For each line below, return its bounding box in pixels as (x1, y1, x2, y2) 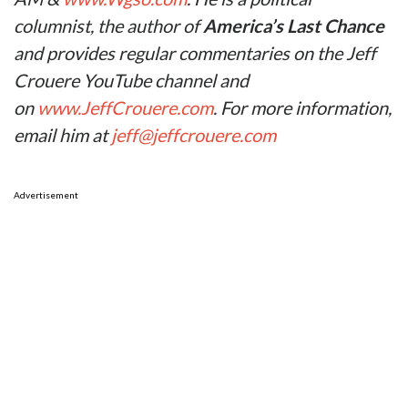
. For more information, (213, 97, 392, 119)
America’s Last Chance (203, 15, 384, 37)
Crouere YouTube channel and (14, 69, 249, 92)
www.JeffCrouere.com (37, 97, 213, 119)
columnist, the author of (14, 15, 203, 37)
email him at (14, 124, 111, 147)
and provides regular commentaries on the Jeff (14, 42, 376, 65)
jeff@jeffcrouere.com (111, 124, 276, 147)
